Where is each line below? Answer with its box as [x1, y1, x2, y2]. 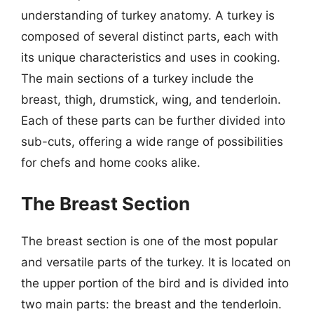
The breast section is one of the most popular [21, 233, 278, 248]
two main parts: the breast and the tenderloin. [21, 296, 282, 311]
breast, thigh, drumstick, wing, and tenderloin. [21, 93, 281, 107]
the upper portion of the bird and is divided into [21, 275, 289, 290]
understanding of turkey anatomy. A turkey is [21, 8, 275, 22]
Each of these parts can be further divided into [21, 114, 285, 128]
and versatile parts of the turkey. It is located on [21, 254, 291, 269]
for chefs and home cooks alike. [21, 156, 200, 170]
